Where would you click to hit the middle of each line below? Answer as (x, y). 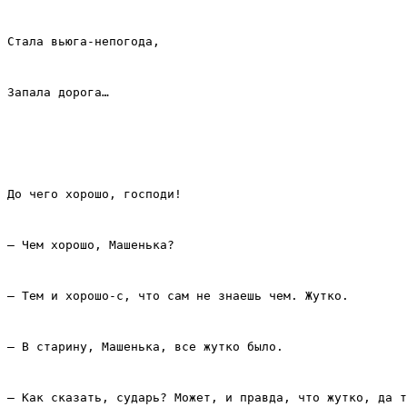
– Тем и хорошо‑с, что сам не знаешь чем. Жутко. (178, 296)
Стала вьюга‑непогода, (84, 42)
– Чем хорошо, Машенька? (91, 245)
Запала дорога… (58, 93)
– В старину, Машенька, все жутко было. (145, 347)
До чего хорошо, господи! (94, 194)
